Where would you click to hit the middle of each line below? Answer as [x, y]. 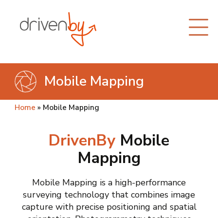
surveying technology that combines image [109, 194]
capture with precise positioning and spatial [109, 207]
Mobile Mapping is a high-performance [109, 182]
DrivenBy [82, 140]
